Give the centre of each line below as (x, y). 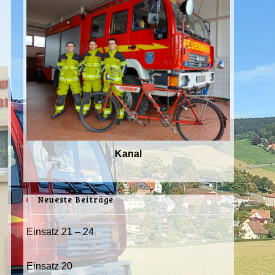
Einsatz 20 (49, 266)
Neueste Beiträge (76, 199)
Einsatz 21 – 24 (60, 232)
